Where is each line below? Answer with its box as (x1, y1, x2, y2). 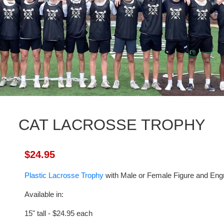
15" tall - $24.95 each (24, 208, 92, 217)
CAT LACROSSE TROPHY (18, 115, 205, 133)
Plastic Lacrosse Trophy (24, 170, 103, 179)
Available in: (24, 189, 63, 198)
